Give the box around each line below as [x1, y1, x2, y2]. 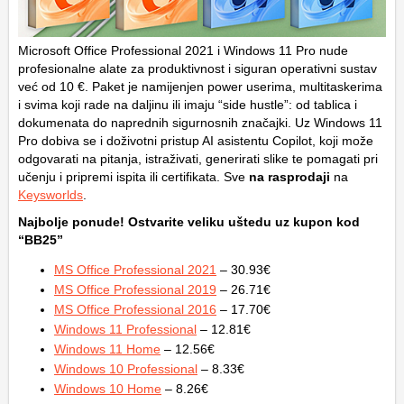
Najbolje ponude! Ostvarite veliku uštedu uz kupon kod [18, 215, 360, 230]
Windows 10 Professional [54, 362, 197, 377]
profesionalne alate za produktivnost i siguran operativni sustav [18, 61, 377, 77]
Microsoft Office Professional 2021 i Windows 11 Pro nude [18, 43, 348, 59]
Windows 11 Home [54, 342, 161, 357]
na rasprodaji [249, 170, 330, 185]
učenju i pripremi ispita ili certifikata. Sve [18, 170, 249, 185]
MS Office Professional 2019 [54, 282, 216, 298]
